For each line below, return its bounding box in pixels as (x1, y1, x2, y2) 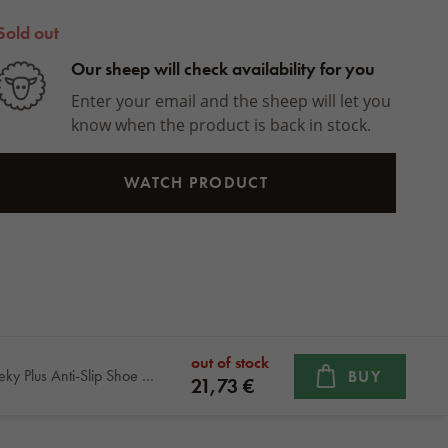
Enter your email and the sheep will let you (71, 90, 391, 111)
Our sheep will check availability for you (71, 57, 375, 80)
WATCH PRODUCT (124, 172, 268, 193)
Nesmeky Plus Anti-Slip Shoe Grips (142, 365, 154, 386)
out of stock (191, 352, 269, 373)
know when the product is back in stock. (71, 114, 371, 135)
